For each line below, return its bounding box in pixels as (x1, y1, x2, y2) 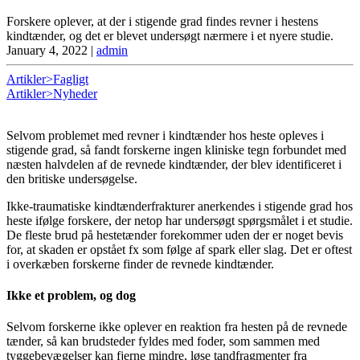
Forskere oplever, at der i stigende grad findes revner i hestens (6, 14, 318, 28)
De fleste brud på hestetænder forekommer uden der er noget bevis (6, 227, 343, 242)
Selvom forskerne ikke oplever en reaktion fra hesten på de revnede (6, 320, 347, 334)
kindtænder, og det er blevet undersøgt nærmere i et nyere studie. (6, 28, 333, 43)
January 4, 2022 (6, 43, 88, 57)
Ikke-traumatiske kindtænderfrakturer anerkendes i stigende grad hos (6, 198, 353, 213)
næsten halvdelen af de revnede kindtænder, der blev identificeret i (6, 157, 342, 171)
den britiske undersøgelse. (6, 171, 137, 186)
